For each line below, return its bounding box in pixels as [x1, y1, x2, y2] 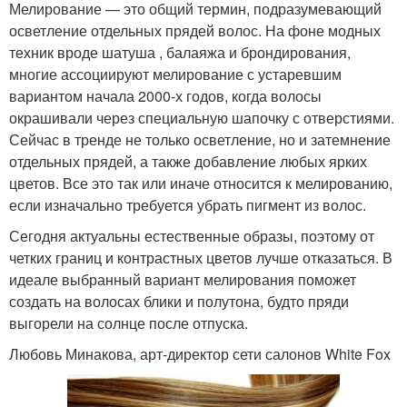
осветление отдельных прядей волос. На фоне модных [9, 19, 381, 41]
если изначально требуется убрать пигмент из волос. [9, 194, 366, 215]
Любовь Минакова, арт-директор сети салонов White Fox [9, 342, 391, 364]
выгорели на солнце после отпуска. [9, 312, 248, 333]
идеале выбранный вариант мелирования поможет [9, 268, 356, 290]
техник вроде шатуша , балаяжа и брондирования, [9, 41, 351, 63]
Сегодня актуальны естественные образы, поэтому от [9, 224, 374, 246]
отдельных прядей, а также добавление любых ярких [9, 150, 367, 172]
